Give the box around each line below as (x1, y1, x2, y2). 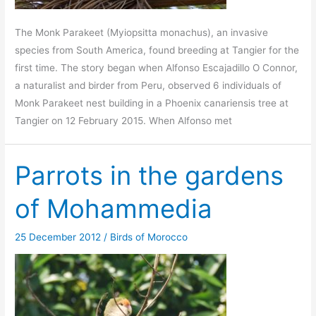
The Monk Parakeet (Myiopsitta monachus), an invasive (15, 26, 269, 38)
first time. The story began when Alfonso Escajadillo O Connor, (15, 61, 298, 73)
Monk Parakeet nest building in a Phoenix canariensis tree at (15, 97, 289, 109)
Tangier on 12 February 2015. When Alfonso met (15, 114, 233, 126)
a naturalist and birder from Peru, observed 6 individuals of (15, 79, 282, 91)
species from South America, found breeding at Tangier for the (15, 44, 300, 56)
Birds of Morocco (110, 231, 188, 243)
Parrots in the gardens (15, 159, 284, 191)
